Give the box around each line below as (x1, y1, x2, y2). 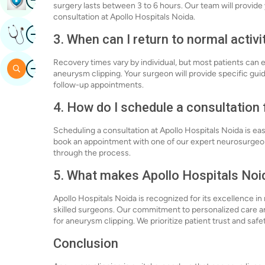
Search (26, 63, 57, 74)
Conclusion (53, 236, 118, 251)
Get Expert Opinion (26, 28, 108, 40)
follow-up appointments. (53, 80, 144, 90)
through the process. (53, 148, 131, 158)
